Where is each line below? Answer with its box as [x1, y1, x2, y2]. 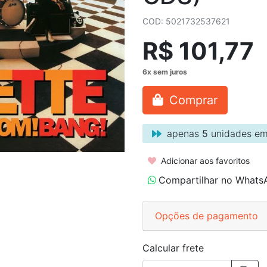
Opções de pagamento [155, 209, 258, 222]
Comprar [166, 93, 218, 107]
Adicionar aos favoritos [159, 155, 250, 166]
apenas [164, 128, 202, 139]
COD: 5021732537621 [142, 16, 230, 26]
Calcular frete [142, 241, 204, 254]
